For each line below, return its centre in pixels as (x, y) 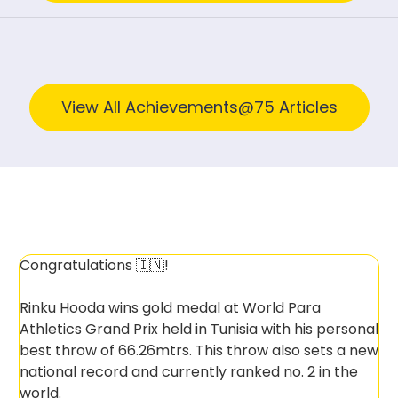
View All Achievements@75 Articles (199, 107)
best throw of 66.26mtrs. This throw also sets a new (199, 350)
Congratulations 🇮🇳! (94, 265)
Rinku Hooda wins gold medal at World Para (170, 308)
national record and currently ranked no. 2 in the (188, 372)
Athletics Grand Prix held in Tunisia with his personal (199, 329)
